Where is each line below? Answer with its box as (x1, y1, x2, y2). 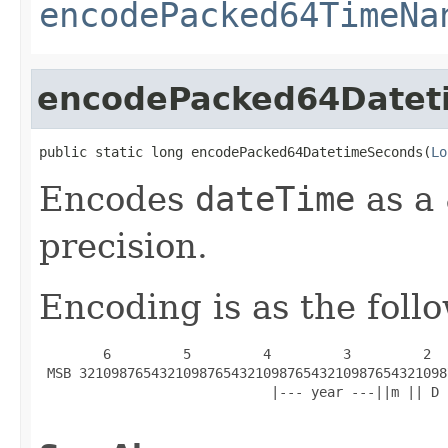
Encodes (39, 178, 195, 219)
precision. (39, 225, 208, 266)
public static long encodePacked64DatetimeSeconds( (39, 143, 431, 160)
